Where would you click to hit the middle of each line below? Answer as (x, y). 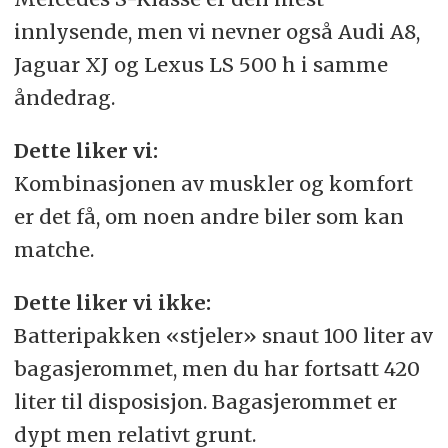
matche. (53, 249)
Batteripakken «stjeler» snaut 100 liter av (223, 335)
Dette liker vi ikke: (112, 302)
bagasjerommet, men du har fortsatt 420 (216, 368)
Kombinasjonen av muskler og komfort (213, 183)
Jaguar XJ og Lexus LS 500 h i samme (200, 64)
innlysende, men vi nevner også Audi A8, (216, 31)
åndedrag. (64, 97)
